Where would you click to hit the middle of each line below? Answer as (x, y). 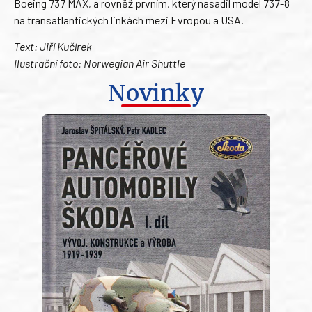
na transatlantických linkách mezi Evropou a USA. (129, 19)
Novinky (156, 93)
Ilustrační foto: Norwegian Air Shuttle (100, 63)
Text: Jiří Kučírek (53, 47)
